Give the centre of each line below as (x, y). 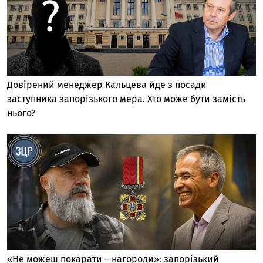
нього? (22, 113)
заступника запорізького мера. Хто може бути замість (126, 99)
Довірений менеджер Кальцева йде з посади (107, 85)
